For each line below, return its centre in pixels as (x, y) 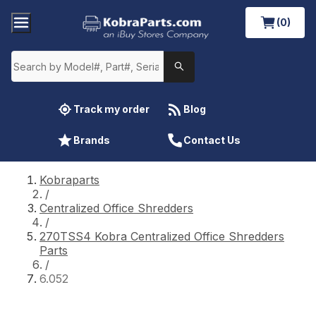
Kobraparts (69, 180)
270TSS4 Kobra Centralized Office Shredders (162, 236)
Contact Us (212, 140)
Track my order (111, 109)
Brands (92, 140)
